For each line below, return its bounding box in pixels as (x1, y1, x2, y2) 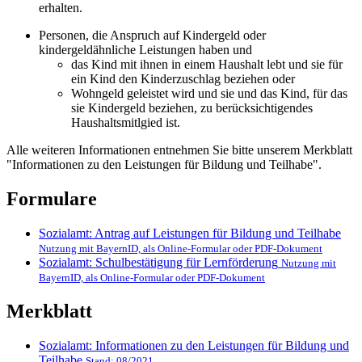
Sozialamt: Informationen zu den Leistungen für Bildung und (39, 338, 349, 352)
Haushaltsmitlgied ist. (71, 116, 180, 130)
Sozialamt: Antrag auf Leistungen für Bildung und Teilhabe (39, 225, 341, 240)
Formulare (6, 188, 97, 210)
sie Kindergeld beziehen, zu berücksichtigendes (71, 101, 313, 116)
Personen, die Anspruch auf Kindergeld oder (39, 28, 266, 43)
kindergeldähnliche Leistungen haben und (39, 43, 252, 57)
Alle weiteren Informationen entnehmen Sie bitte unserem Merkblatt (6, 143, 352, 158)
